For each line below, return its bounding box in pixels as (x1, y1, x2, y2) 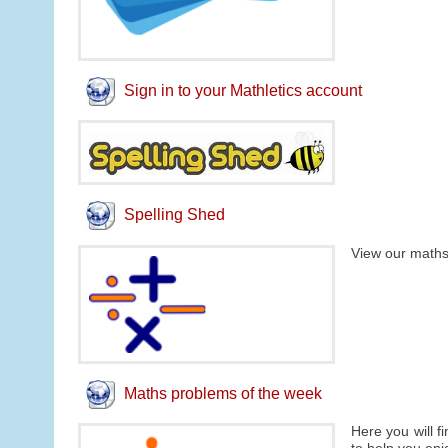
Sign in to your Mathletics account (123, 81, 362, 99)
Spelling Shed (123, 206, 225, 224)
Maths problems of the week (123, 384, 322, 402)
